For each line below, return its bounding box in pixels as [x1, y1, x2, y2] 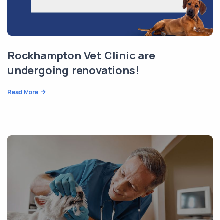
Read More [7, 87, 39, 96]
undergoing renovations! [7, 62, 139, 78]
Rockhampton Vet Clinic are [7, 48, 155, 63]
